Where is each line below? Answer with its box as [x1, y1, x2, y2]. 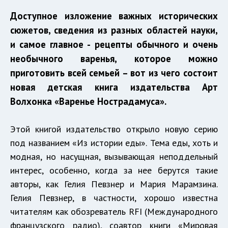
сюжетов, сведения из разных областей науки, [10, 24, 218, 37]
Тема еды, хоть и [150, 137, 218, 149]
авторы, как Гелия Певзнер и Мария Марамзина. [10, 178, 218, 190]
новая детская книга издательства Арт [10, 81, 218, 94]
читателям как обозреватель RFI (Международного [10, 206, 218, 218]
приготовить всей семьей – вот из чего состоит [10, 67, 218, 79]
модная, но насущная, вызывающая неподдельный [10, 151, 218, 163]
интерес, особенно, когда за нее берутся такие [10, 164, 218, 177]
